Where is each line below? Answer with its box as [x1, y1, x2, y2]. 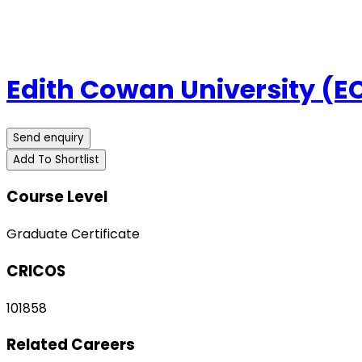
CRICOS [6, 259, 65, 282]
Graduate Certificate [6, 225, 140, 244]
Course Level [6, 186, 107, 208]
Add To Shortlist [13, 151, 99, 167]
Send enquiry [13, 129, 84, 145]
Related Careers [6, 334, 135, 356]
